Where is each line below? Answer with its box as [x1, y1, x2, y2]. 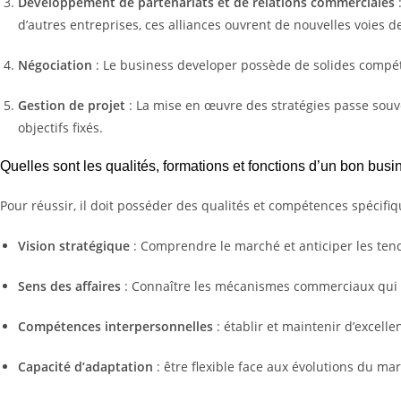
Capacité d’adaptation [18, 357, 153, 375]
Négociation [18, 55, 92, 73]
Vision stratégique [18, 236, 130, 254]
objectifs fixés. [18, 118, 103, 136]
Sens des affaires [18, 277, 121, 294]
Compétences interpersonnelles [18, 317, 213, 335]
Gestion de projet [18, 96, 125, 114]
